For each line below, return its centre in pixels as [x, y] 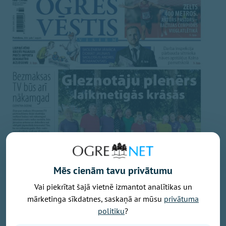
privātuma [181, 199]
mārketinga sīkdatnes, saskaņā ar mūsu [96, 199]
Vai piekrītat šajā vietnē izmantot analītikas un [113, 187]
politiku [111, 211]
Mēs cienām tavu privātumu [113, 171]
